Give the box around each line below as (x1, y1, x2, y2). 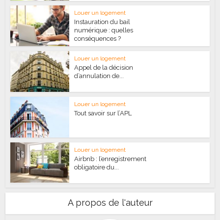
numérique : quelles (74, 27, 134, 34)
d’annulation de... (74, 72, 124, 80)
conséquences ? (74, 35, 121, 43)
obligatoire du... (74, 163, 119, 171)
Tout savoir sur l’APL (74, 109, 132, 117)
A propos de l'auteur (67, 197, 153, 208)
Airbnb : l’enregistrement (74, 155, 147, 163)
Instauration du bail (74, 18, 131, 26)
